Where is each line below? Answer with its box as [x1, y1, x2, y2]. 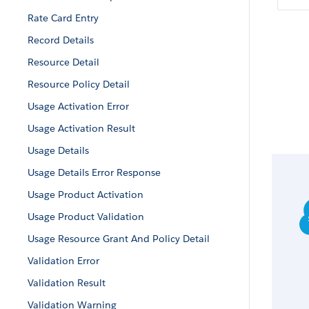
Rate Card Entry [28, 12, 99, 24]
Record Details [28, 34, 94, 46]
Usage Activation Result [28, 122, 135, 134]
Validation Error [28, 255, 99, 267]
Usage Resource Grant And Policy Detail [28, 232, 210, 245]
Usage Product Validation [28, 210, 144, 223]
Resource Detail [28, 56, 99, 68]
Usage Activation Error [28, 100, 129, 112]
